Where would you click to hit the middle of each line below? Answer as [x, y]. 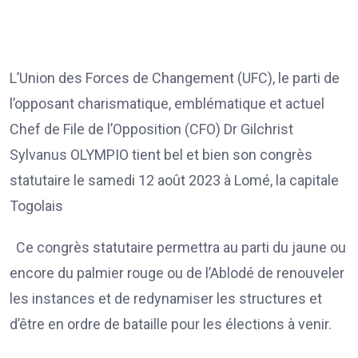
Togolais [38, 205]
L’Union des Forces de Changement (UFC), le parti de [175, 78]
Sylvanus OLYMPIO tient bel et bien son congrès [161, 154]
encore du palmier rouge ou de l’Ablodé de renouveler [177, 272]
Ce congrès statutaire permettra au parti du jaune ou [178, 247]
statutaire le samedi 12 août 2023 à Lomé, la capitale [174, 180]
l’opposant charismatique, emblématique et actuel [167, 103]
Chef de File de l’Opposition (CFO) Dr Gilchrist [151, 129]
